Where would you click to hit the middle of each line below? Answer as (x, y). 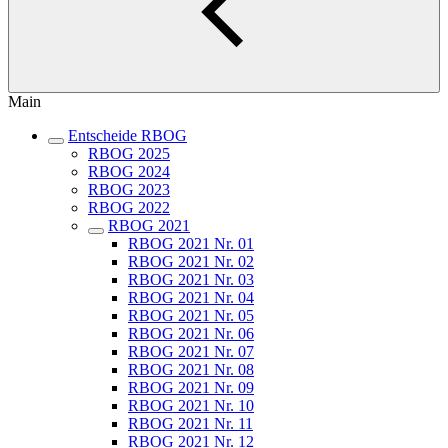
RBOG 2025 (129, 153)
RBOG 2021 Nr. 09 (191, 387)
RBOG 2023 (129, 189)
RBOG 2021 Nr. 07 (191, 351)
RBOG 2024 (129, 171)
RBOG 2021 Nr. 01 (191, 243)
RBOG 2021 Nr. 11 (190, 423)
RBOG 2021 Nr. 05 (191, 315)
